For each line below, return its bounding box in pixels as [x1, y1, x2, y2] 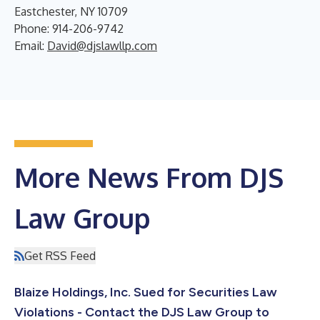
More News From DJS [14, 160, 284, 194]
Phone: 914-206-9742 [14, 21, 124, 36]
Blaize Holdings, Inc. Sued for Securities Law [14, 284, 277, 300]
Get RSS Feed [24, 249, 96, 263]
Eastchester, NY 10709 [14, 4, 128, 19]
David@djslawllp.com [47, 39, 157, 53]
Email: [14, 39, 47, 53]
